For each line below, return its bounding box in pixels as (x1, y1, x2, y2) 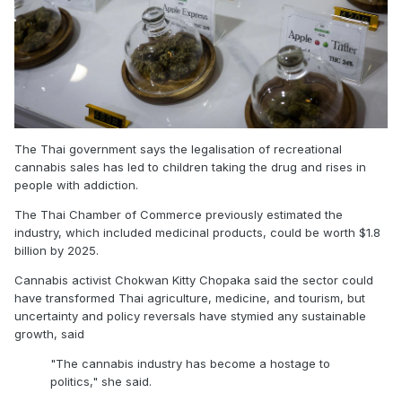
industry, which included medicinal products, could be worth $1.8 (14, 225, 380, 240)
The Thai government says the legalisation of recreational (14, 142, 342, 157)
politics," (50, 374, 98, 389)
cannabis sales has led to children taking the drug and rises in (14, 160, 366, 175)
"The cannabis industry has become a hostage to (50, 356, 330, 371)
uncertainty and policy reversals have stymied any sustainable (14, 309, 366, 324)
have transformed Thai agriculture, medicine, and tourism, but (14, 291, 365, 306)
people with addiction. (14, 178, 138, 193)
